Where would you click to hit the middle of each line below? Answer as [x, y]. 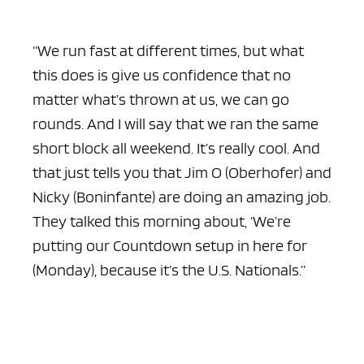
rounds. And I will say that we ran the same [175, 123]
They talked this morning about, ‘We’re [162, 221]
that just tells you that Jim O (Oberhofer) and [182, 172]
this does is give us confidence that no [162, 74]
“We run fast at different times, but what [168, 50]
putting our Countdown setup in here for [170, 245]
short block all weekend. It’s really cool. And [176, 147]
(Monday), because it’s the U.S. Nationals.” [169, 269]
